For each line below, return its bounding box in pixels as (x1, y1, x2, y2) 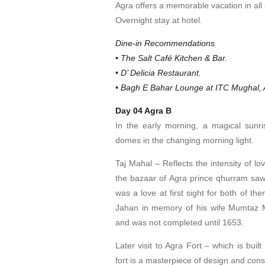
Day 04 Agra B (115, 105, 172, 115)
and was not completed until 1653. (115, 217, 244, 227)
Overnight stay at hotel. (115, 15, 202, 25)
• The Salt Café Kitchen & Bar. (115, 53, 227, 63)
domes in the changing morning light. (115, 135, 254, 145)
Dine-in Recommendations (115, 38, 215, 48)
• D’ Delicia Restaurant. (115, 67, 201, 77)
